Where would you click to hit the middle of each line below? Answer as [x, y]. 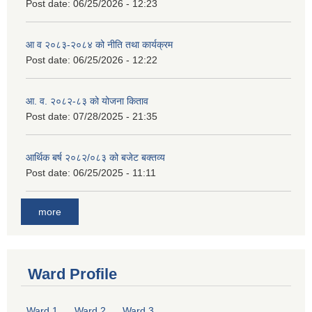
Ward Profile [72, 274]
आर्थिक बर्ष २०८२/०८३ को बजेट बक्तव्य [95, 157]
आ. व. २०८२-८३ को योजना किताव [87, 101]
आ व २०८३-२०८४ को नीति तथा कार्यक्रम [99, 44]
